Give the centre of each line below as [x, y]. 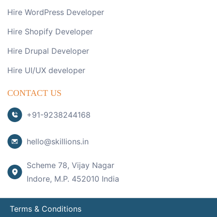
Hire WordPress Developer [56, 12]
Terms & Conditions [46, 209]
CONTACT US [34, 93]
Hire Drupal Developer [48, 51]
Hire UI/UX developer [46, 70]
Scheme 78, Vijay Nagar [70, 165]
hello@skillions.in [58, 142]
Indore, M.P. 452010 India [73, 179]
